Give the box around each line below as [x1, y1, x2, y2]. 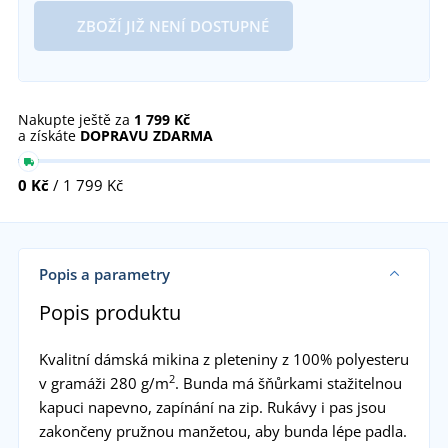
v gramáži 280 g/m [38, 372, 169, 393]
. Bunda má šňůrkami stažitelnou [174, 372, 402, 393]
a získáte [18, 125, 80, 145]
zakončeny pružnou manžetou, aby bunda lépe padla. [38, 420, 407, 441]
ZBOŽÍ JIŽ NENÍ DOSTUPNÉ [73, 15, 269, 36]
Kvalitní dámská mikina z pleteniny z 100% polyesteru [38, 348, 409, 369]
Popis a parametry [38, 263, 170, 284]
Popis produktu [38, 298, 181, 326]
